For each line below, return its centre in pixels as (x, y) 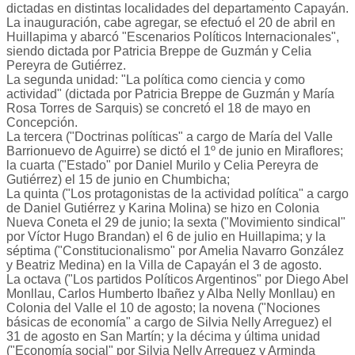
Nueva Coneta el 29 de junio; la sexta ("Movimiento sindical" (176, 223)
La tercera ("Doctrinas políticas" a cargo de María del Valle (170, 137)
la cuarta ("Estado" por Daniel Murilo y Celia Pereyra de (162, 166)
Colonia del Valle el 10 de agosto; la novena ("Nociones (163, 308)
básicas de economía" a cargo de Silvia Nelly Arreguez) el (169, 323)
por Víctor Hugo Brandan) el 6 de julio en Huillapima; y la (166, 237)
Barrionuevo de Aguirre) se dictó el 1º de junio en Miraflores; (175, 151)
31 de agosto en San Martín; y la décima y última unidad (163, 337)
